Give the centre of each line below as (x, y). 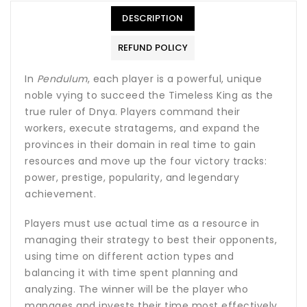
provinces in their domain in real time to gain (140, 144)
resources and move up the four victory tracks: (146, 161)
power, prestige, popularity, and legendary (132, 177)
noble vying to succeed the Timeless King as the (149, 95)
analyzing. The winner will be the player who (136, 290)
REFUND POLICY (153, 47)
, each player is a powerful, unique (174, 78)
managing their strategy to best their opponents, (151, 240)
